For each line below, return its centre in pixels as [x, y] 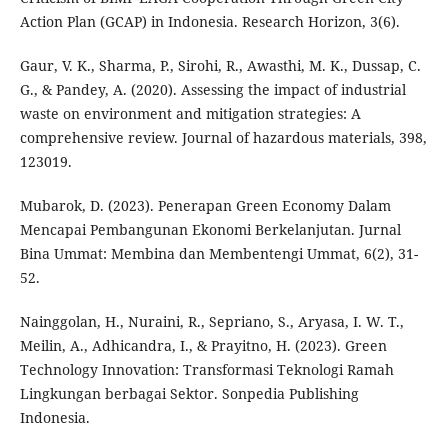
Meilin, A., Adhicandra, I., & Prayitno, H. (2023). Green [203, 346]
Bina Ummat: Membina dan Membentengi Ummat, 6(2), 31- [218, 254]
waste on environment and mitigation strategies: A [190, 114]
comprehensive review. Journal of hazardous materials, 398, [223, 138]
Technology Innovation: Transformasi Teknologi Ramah [206, 370]
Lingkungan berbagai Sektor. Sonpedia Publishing [189, 394]
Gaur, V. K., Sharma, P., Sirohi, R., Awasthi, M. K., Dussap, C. [220, 66]
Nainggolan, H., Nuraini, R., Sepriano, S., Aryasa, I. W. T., [211, 322]
